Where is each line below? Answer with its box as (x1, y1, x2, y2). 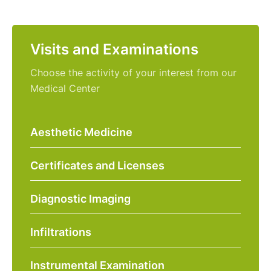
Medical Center (30, 82, 100, 94)
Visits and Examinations (30, 40, 198, 58)
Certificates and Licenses (30, 158, 165, 172)
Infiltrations (30, 225, 91, 238)
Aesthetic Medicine (30, 125, 132, 139)
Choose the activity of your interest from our (30, 66, 237, 79)
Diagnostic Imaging (30, 192, 131, 205)
